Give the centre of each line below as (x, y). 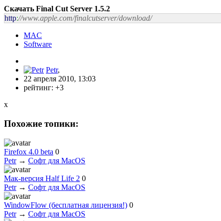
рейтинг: (39, 88)
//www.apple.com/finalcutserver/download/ (85, 18)
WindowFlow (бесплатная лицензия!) (66, 205)
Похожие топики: (41, 124)
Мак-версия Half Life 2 (42, 178)
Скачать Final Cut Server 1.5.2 (57, 9)
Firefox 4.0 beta (29, 151)
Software (38, 44)
